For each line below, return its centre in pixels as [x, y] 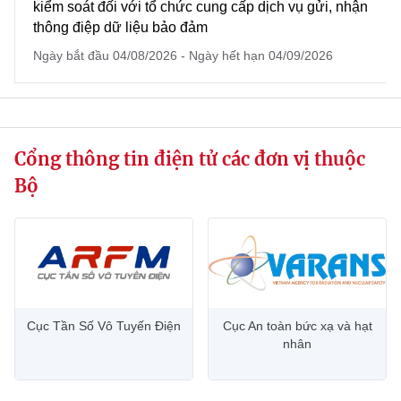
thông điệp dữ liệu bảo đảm [120, 27]
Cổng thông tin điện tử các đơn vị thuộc [190, 159]
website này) [50, 16]
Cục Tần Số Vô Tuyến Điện [104, 326]
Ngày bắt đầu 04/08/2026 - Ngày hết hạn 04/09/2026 [183, 55]
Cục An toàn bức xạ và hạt [297, 326]
